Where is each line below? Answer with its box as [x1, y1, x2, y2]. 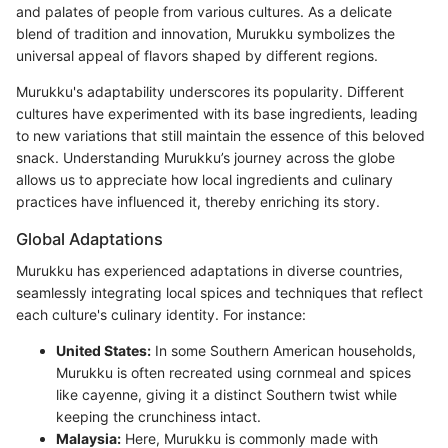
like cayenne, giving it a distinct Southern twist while [56, 386, 397, 404]
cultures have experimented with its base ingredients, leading [16, 104, 418, 122]
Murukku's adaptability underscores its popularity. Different [16, 82, 404, 100]
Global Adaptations [16, 228, 163, 249]
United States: [56, 342, 151, 360]
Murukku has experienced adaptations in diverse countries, [16, 262, 403, 280]
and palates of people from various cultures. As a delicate [16, 2, 392, 20]
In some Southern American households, [151, 342, 416, 360]
